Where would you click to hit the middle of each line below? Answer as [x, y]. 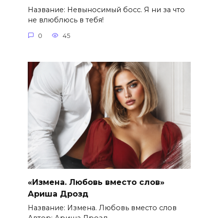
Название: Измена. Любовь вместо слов [102, 208]
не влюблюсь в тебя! [65, 20]
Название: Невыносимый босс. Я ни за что [106, 10]
